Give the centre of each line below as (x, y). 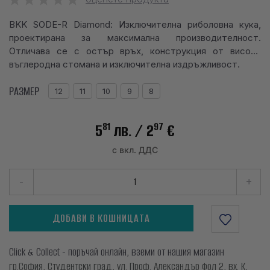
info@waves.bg (45, 16)
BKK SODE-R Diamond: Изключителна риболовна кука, (135, 24)
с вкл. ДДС (135, 149)
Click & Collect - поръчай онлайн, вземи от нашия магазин (117, 252)
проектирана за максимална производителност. (135, 37)
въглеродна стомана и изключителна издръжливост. (124, 64)
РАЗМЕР (24, 91)
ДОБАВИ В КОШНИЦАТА (101, 218)
